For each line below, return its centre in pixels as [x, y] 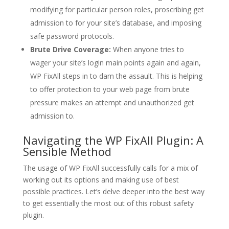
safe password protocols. [72, 36]
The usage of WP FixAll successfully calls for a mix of [110, 168]
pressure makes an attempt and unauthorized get [112, 103]
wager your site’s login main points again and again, [115, 63]
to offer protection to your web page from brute [110, 89]
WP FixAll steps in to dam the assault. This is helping [116, 76]
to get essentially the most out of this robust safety [108, 203]
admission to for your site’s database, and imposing [116, 23]
